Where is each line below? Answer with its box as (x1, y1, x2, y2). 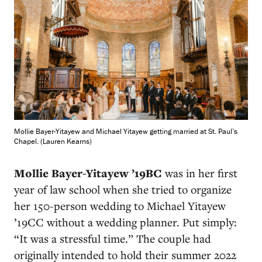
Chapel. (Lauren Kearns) (14, 136, 92, 146)
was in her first (162, 166, 237, 180)
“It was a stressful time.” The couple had (14, 231, 211, 246)
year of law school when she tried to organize (14, 182, 232, 196)
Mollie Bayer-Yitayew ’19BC (14, 166, 162, 181)
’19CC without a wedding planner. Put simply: (14, 215, 237, 229)
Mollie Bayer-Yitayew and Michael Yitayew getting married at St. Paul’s (14, 126, 237, 136)
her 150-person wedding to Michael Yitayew (14, 198, 226, 213)
